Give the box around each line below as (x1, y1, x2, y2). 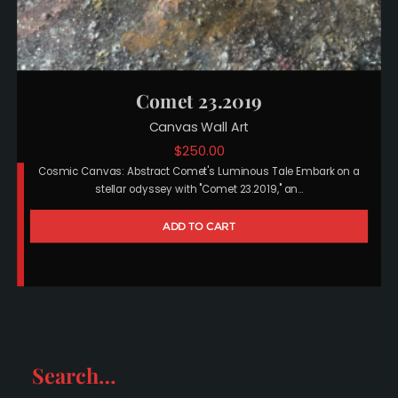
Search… (32, 361, 115, 389)
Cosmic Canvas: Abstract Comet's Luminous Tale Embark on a (38, 164, 360, 179)
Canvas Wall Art (148, 118, 250, 137)
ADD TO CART (162, 219, 236, 234)
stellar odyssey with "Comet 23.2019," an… (94, 183, 304, 198)
